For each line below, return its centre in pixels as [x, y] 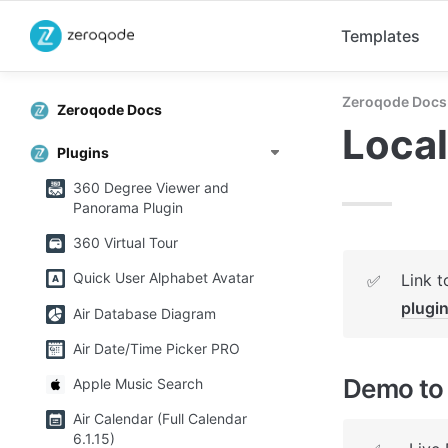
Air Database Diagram [144, 313]
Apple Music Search [138, 383]
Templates [380, 36]
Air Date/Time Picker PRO [156, 348]
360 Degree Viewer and [151, 187]
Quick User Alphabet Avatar [163, 278]
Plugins [83, 152]
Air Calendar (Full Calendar [160, 419]
